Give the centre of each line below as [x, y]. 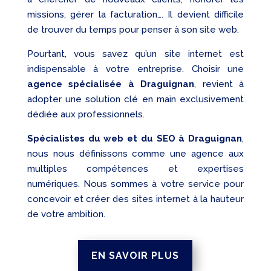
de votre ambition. [66, 214]
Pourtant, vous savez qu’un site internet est [135, 54]
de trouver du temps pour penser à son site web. [133, 30]
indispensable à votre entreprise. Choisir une [135, 69]
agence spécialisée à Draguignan [111, 84]
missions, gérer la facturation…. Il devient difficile [135, 15]
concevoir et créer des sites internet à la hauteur [135, 199]
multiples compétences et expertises [135, 169]
